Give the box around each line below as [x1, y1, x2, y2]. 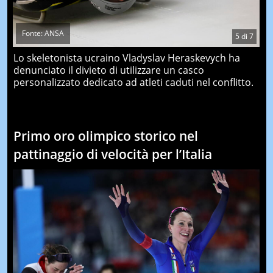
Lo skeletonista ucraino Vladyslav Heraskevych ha [13, 51, 240, 65]
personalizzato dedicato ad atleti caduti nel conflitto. [13, 75, 253, 89]
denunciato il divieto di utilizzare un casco [13, 63, 204, 77]
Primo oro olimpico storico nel [13, 127, 198, 144]
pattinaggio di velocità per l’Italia [13, 146, 212, 163]
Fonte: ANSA [21, 27, 64, 38]
